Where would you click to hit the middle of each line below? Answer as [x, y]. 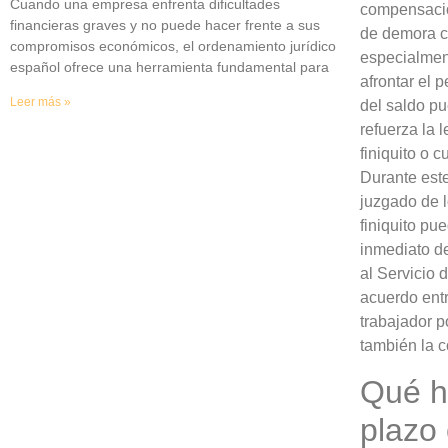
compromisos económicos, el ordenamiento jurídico [173, 45]
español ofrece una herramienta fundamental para [169, 66]
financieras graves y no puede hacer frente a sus [165, 24]
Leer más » [40, 101]
